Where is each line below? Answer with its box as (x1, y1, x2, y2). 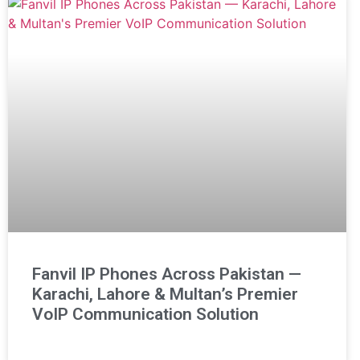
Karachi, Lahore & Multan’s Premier (32, 284, 298, 305)
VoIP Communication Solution (32, 305, 259, 325)
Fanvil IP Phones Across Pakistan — (32, 264, 301, 284)
